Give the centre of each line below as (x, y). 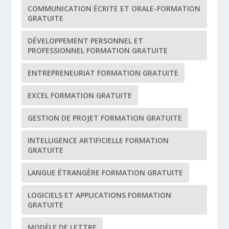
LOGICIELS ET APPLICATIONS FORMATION (100, 195)
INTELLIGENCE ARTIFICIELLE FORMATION (98, 141)
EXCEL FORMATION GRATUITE (80, 96)
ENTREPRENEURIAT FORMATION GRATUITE (103, 73)
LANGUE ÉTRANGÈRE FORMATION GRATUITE (106, 173)
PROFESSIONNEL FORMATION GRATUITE (98, 51)
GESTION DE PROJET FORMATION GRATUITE (105, 118)
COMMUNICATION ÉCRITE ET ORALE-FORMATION (114, 9)
